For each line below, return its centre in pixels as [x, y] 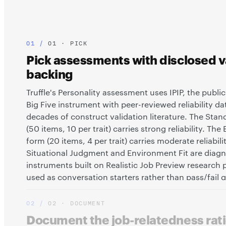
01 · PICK [68, 44]
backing [50, 74]
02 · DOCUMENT [77, 204]
